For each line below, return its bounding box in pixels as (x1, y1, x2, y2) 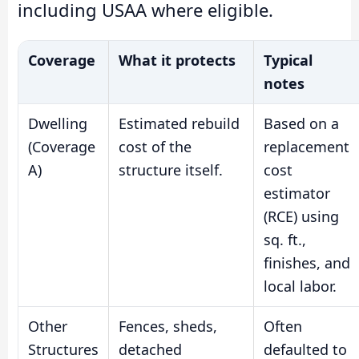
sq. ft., (264, 229, 306, 249)
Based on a (264, 113, 339, 133)
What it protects (119, 50, 236, 70)
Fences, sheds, (119, 316, 217, 336)
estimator (264, 183, 330, 203)
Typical (264, 50, 313, 70)
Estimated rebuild (119, 113, 240, 133)
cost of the (119, 136, 192, 156)
